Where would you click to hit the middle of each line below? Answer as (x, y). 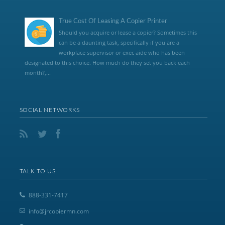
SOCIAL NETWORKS (50, 110)
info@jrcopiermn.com (59, 211)
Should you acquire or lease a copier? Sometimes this (128, 32)
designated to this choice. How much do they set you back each (107, 62)
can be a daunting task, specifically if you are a (119, 42)
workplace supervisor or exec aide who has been (122, 52)
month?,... (37, 72)
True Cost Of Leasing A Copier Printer (113, 21)
